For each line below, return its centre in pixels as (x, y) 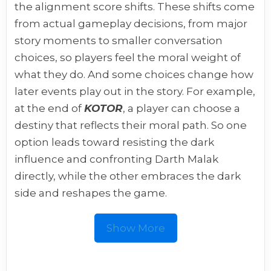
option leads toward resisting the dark (115, 142)
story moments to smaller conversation (119, 41)
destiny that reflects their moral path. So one (131, 126)
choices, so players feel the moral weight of (128, 58)
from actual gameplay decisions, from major (131, 24)
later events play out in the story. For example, (135, 92)
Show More (135, 228)
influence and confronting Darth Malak (117, 159)
